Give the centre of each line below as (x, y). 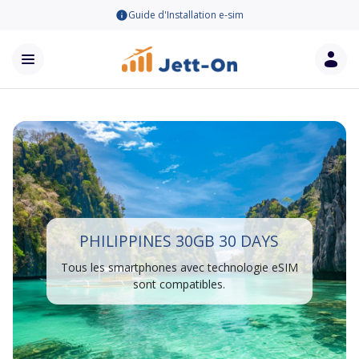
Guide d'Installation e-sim (186, 15)
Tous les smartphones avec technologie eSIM (179, 267)
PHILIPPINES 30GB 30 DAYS (179, 241)
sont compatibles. (179, 284)
